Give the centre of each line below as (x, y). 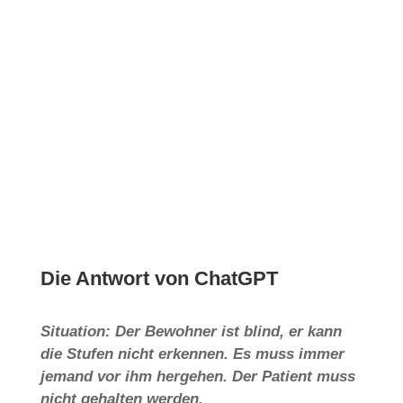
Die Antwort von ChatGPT (159, 278)
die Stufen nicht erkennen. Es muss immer (192, 354)
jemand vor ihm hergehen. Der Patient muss (197, 376)
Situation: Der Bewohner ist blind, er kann (191, 331)
